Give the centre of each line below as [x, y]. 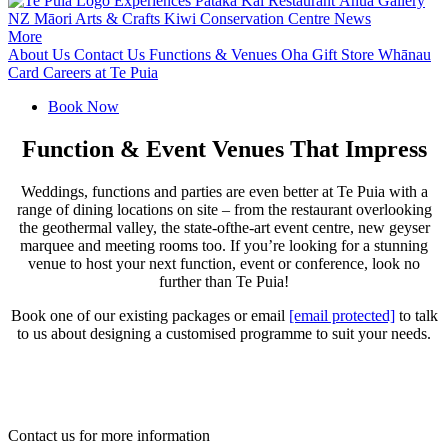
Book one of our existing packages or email [149, 315]
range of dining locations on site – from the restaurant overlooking [224, 209]
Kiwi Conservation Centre [249, 18]
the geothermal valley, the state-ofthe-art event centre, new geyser [224, 227]
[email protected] [341, 315]
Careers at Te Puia [100, 72]
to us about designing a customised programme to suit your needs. [224, 333]
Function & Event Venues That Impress [224, 148]
